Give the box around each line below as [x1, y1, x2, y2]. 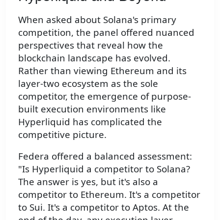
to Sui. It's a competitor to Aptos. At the [18, 201, 189, 214]
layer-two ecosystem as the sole [18, 77, 158, 89]
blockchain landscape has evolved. [18, 51, 170, 64]
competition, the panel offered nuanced [18, 26, 194, 38]
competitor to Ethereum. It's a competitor [18, 188, 200, 201]
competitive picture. [18, 128, 107, 140]
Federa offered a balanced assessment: [18, 150, 192, 163]
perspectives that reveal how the [18, 38, 163, 51]
